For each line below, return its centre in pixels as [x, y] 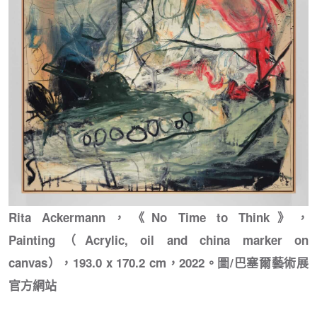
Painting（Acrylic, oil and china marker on [158, 240]
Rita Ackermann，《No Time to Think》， [158, 217]
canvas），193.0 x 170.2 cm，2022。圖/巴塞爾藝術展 [158, 262]
